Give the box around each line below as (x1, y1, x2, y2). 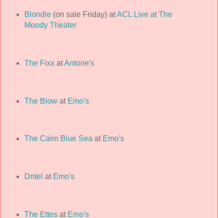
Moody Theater (24, 20, 76, 29)
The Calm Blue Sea (24, 134, 92, 143)
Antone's (64, 58, 94, 67)
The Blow (24, 96, 57, 105)
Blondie (24, 10, 51, 18)
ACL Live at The (116, 10, 172, 18)
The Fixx (24, 58, 54, 67)
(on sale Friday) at (51, 10, 117, 18)
